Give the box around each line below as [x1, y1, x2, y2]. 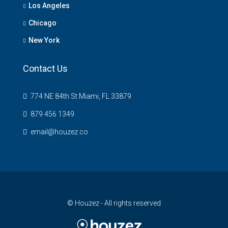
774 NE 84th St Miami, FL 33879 [29, 92, 131, 100]
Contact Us [23, 63, 68, 74]
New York [28, 36, 60, 44]
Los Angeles [28, 1, 70, 10]
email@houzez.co [31, 127, 88, 136]
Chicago [28, 18, 56, 27]
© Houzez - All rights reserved [67, 198, 161, 207]
